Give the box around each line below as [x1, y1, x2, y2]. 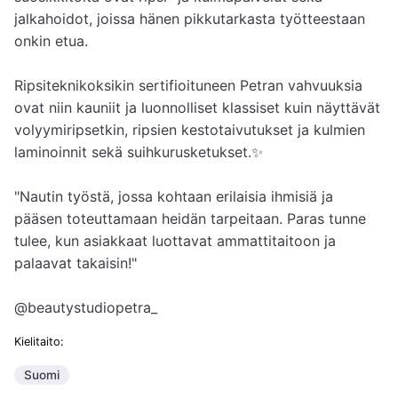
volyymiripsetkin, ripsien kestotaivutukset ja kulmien [14, 121, 365, 139]
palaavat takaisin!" [14, 254, 137, 273]
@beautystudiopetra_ [14, 298, 157, 317]
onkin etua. [14, 32, 88, 51]
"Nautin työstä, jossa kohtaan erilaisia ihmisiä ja [14, 187, 333, 206]
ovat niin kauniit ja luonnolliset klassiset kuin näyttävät [14, 99, 380, 117]
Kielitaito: [14, 335, 64, 349]
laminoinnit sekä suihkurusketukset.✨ [14, 143, 263, 162]
